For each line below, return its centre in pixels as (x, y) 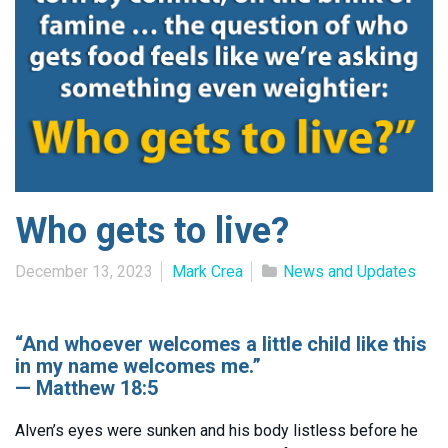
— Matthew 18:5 (86, 387)
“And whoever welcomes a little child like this (221, 343)
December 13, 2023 (84, 271)
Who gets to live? (152, 230)
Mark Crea (207, 271)
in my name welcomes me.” (138, 365)
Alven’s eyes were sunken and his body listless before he (216, 430)
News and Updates (349, 271)
